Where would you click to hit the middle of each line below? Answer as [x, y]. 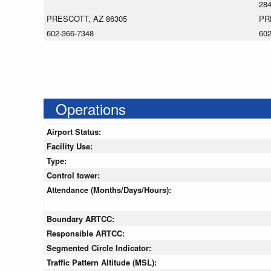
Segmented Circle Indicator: [100, 248]
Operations [91, 109]
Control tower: [74, 175]
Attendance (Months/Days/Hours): [110, 190]
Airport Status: [75, 132]
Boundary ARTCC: [82, 219]
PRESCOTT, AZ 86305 [87, 19]
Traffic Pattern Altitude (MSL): [103, 263]
